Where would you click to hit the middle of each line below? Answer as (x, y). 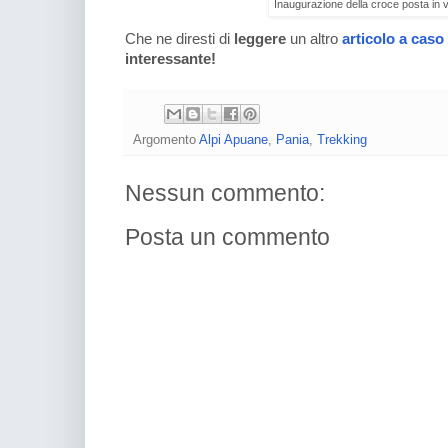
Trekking (342, 140)
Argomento (166, 140)
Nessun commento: (225, 194)
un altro (316, 38)
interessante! (170, 58)
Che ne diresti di (179, 38)
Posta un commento (227, 238)
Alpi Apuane (233, 140)
